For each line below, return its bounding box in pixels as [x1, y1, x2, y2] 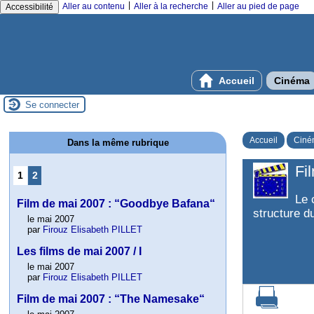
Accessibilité [6, 2, 53, 12]
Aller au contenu [62, 1, 125, 11]
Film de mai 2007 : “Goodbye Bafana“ [17, 198, 216, 210]
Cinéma [274, 75, 310, 86]
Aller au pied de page [217, 1, 299, 11]
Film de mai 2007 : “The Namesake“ [17, 293, 205, 306]
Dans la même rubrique [67, 137, 169, 148]
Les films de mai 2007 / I [17, 245, 142, 258]
